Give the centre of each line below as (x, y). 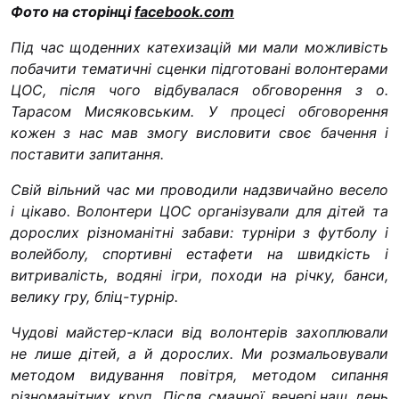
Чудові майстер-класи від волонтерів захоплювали (199, 332)
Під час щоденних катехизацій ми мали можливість (199, 47)
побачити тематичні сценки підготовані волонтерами (199, 68)
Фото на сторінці (73, 11)
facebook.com (184, 11)
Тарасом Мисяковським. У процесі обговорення (199, 111)
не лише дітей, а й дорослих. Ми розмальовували (199, 353)
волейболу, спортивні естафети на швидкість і (199, 253)
